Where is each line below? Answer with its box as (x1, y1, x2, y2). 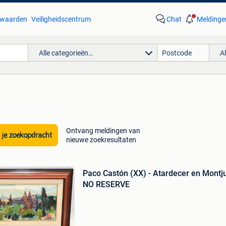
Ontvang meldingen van (66, 127, 140, 135)
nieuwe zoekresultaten (66, 136, 136, 144)
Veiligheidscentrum (31, 15, 91, 23)
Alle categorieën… (38, 48, 93, 57)
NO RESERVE (82, 180, 130, 189)
